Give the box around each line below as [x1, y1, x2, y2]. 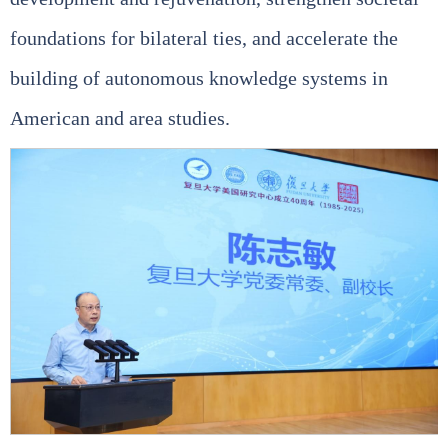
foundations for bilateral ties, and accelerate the [10, 26, 398, 49]
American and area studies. [10, 106, 230, 129]
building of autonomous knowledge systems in [10, 66, 388, 89]
